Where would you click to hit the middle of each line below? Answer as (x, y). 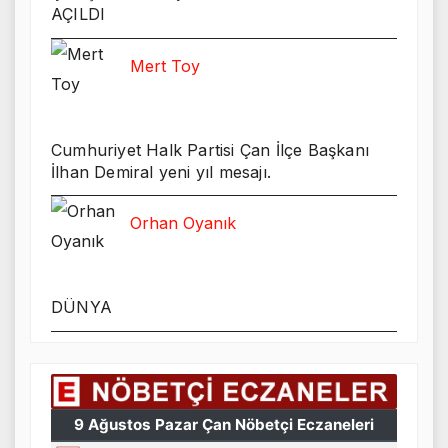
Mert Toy (165, 65)
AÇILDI (78, 13)
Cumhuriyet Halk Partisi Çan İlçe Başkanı (210, 149)
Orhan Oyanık (183, 223)
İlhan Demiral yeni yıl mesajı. (161, 171)
